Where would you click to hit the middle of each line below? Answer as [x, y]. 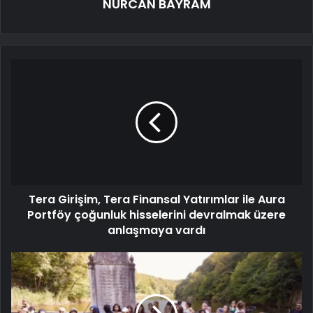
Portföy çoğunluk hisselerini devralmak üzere [156, 215]
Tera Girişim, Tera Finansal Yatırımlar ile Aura [156, 200]
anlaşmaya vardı [156, 231]
